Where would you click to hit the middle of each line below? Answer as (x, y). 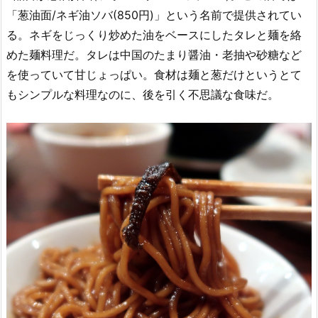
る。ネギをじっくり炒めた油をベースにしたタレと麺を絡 (154, 35)
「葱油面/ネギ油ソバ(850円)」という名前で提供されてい (154, 15)
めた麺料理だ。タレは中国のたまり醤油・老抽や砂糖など (154, 55)
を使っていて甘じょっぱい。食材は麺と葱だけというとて (154, 75)
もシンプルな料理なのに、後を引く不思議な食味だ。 (143, 95)
